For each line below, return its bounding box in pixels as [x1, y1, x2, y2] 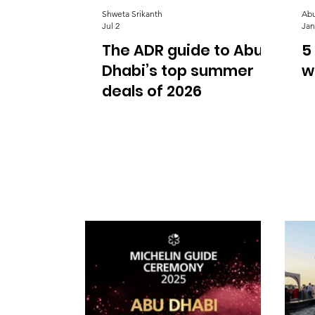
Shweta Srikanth [102, 8, 162, 19]
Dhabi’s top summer [102, 60, 254, 81]
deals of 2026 [102, 81, 202, 101]
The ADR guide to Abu [102, 40, 263, 60]
